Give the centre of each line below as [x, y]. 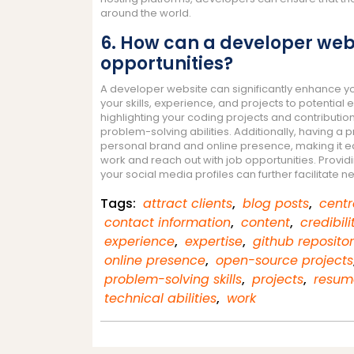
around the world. [146, 13]
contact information [168, 222]
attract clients [188, 203]
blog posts [276, 203]
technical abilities [160, 298]
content [265, 222]
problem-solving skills [173, 279]
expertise [214, 241]
